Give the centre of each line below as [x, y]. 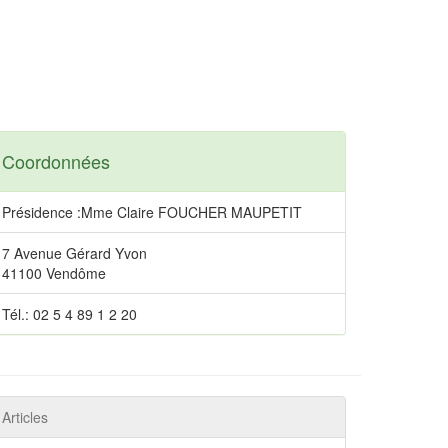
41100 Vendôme [54, 273]
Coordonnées [56, 161]
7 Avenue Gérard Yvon [74, 253]
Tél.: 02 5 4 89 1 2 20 [69, 314]
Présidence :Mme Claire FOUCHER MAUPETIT [152, 212]
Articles [25, 417]
